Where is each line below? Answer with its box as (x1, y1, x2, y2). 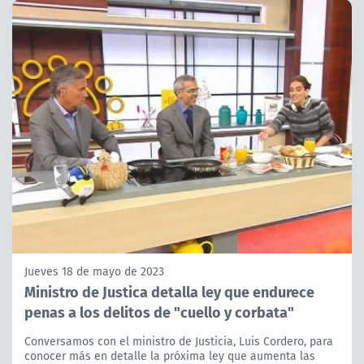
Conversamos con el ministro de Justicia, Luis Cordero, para (24, 333, 333, 350)
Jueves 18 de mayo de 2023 (24, 263, 164, 280)
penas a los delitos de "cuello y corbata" (24, 301, 294, 323)
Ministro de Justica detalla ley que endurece (24, 280, 314, 303)
